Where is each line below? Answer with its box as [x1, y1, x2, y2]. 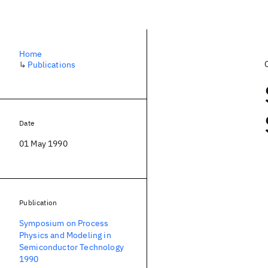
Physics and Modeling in [19, 230, 111, 240]
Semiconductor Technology [19, 242, 124, 252]
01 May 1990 [19, 138, 68, 149]
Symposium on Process [19, 218, 109, 229]
